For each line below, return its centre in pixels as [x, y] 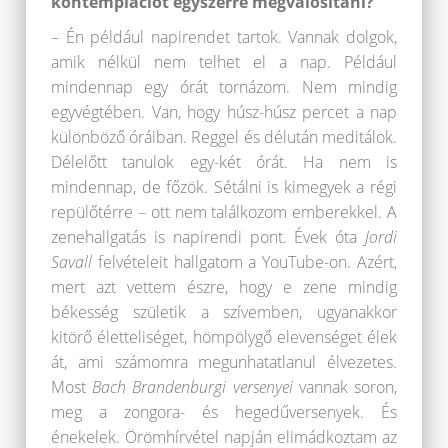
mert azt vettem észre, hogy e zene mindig [224, 286]
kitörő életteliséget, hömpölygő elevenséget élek [224, 336]
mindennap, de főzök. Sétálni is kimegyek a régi [224, 186]
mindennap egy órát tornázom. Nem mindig [224, 86]
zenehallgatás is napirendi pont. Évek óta [208, 236]
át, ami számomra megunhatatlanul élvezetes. [224, 361]
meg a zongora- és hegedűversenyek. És [224, 411]
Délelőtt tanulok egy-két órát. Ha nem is [224, 161]
